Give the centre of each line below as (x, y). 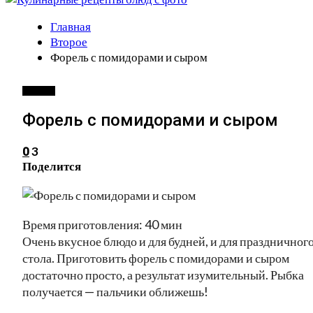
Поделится (52, 166)
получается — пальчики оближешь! (115, 291)
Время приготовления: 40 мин (102, 224)
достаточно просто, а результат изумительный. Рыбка (163, 274)
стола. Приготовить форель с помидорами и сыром (156, 257)
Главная (71, 26)
